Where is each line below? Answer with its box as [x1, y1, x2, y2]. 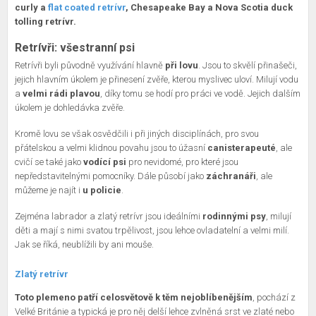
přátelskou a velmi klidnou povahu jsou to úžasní [15, 142, 207, 154]
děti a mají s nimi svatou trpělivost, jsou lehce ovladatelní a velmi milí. [15, 225, 289, 236]
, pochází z [253, 292, 296, 303]
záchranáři [204, 171, 256, 182]
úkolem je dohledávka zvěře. [15, 102, 125, 114]
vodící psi [81, 157, 126, 168]
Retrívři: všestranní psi [15, 41, 135, 55]
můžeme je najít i [15, 185, 83, 196]
